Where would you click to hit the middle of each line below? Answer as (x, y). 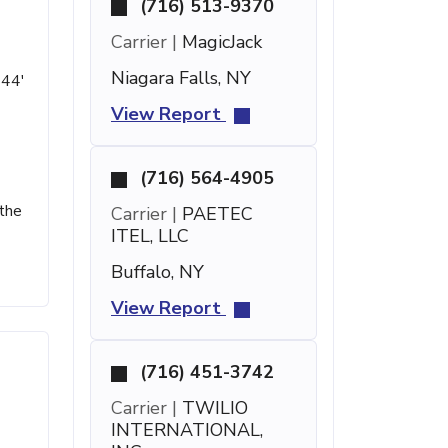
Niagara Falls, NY (181, 78)
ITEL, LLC (150, 236)
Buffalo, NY (157, 272)
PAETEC (215, 214)
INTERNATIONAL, (187, 430)
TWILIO (212, 408)
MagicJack (219, 42)
